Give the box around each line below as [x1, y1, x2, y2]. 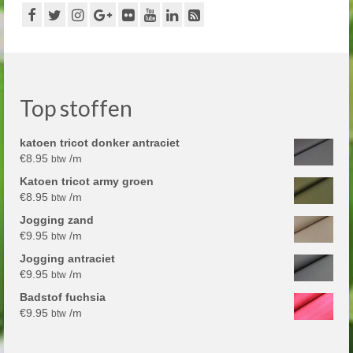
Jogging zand [20, 214, 94, 227]
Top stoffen [20, 95, 132, 122]
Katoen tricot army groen [20, 175, 154, 188]
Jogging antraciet [20, 252, 115, 266]
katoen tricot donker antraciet [20, 136, 180, 150]
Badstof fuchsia [20, 291, 106, 304]
